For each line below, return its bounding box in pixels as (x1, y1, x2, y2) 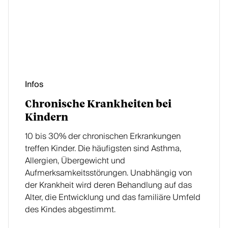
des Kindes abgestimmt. (25, 203, 116, 217)
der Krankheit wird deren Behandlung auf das (25, 178, 192, 192)
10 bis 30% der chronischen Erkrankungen (25, 129, 181, 144)
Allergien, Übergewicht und (25, 154, 125, 168)
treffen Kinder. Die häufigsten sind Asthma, (25, 141, 181, 156)
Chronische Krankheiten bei (25, 99, 172, 109)
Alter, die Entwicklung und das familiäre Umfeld (25, 190, 201, 205)
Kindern (25, 112, 68, 123)
